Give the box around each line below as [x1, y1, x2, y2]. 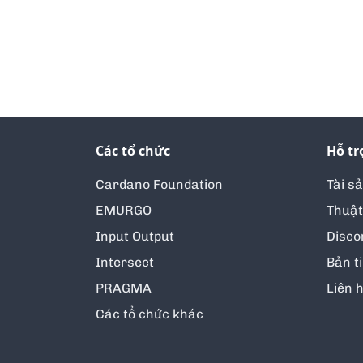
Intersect [96, 254, 154, 271]
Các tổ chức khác [96, 306, 203, 322]
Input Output [96, 228, 174, 245]
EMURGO [96, 203, 152, 219]
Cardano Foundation [96, 177, 223, 193]
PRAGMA [96, 280, 152, 297]
